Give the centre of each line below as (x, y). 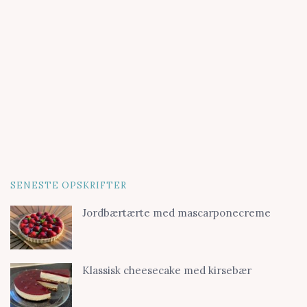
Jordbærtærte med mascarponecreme (176, 213)
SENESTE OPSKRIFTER (69, 185)
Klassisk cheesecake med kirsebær (167, 271)
